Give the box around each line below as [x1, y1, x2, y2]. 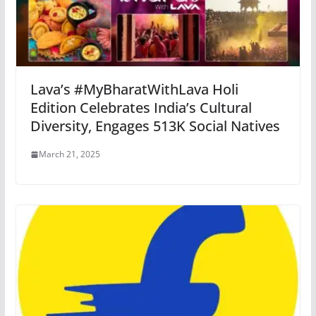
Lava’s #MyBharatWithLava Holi [30, 80, 238, 99]
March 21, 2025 [38, 148, 100, 161]
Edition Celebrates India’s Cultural [30, 98, 252, 118]
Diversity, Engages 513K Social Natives [30, 116, 280, 136]
